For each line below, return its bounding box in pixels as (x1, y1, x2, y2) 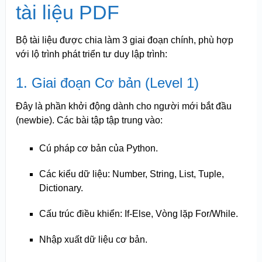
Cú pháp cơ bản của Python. (39, 143, 158, 153)
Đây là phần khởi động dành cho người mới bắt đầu (15, 101, 232, 111)
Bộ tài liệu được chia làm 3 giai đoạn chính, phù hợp (15, 35, 233, 45)
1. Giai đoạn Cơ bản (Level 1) (15, 74, 199, 91)
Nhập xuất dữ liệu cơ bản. (39, 234, 147, 244)
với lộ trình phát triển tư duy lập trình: (15, 49, 167, 59)
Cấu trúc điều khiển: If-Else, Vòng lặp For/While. (39, 208, 238, 219)
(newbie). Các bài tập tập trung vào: (15, 115, 163, 125)
